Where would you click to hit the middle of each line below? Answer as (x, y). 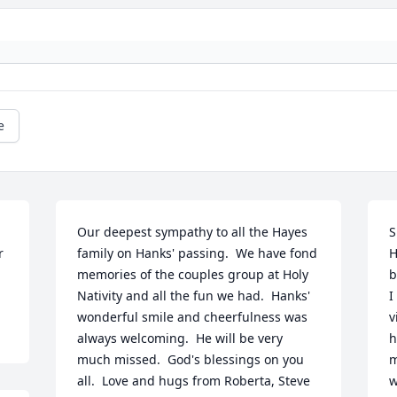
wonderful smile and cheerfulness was (193, 317)
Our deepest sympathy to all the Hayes (193, 232)
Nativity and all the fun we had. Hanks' (194, 296)
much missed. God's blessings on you (191, 360)
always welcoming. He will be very (180, 339)
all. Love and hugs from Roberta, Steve (194, 381)
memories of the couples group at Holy (193, 275)
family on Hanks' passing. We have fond (198, 253)
